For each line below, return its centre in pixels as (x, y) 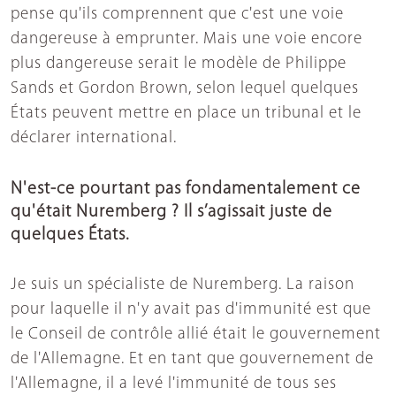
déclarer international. (94, 139)
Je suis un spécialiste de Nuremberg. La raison (183, 286)
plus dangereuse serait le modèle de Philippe (179, 65)
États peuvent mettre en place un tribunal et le (186, 114)
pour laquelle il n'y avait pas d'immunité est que (191, 310)
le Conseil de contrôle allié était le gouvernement (196, 335)
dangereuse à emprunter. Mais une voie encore (187, 40)
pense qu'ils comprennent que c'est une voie (177, 15)
